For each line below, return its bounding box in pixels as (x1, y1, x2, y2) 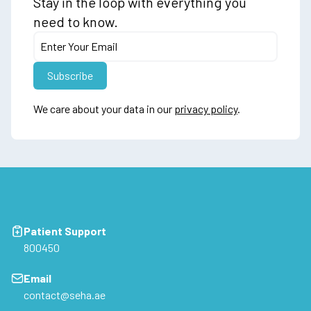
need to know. (33, 12, 118, 30)
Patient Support (24, 224, 106, 237)
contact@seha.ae (24, 287, 106, 301)
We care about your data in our (33, 101, 174, 115)
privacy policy (174, 101, 237, 115)
